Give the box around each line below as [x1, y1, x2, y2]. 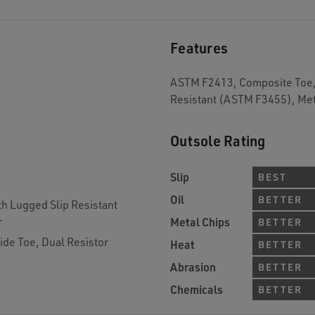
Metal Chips [170, 214, 230, 229]
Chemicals [170, 282, 223, 297]
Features [170, 39, 228, 57]
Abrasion [170, 259, 216, 274]
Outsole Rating [170, 131, 266, 150]
